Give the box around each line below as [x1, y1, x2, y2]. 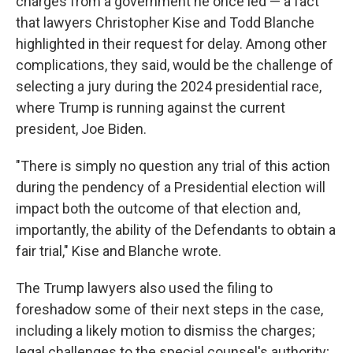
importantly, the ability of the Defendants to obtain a [16, 221, 336, 238]
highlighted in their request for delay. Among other [16, 35, 327, 52]
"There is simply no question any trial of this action [16, 158, 330, 174]
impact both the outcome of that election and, [16, 200, 300, 217]
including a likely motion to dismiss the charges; [16, 322, 315, 339]
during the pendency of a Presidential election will [16, 179, 325, 195]
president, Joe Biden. [16, 121, 147, 137]
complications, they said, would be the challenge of [16, 57, 333, 73]
